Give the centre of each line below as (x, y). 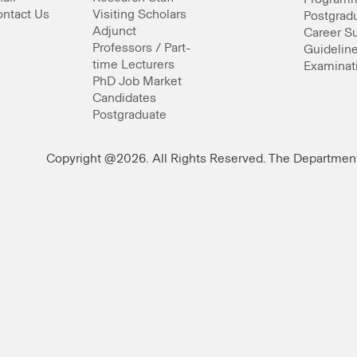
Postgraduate (130, 115)
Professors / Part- (142, 48)
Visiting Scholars (140, 14)
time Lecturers (134, 65)
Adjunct (115, 31)
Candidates (125, 98)
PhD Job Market (137, 81)
